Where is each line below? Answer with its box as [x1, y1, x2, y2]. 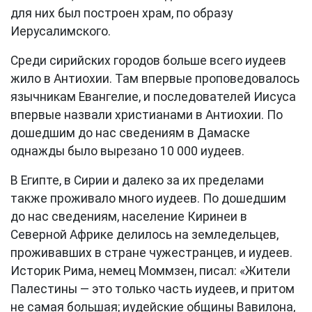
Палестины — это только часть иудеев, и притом [10, 282, 295, 296]
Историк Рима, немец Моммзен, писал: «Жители [10, 264, 290, 278]
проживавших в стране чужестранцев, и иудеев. [10, 246, 292, 260]
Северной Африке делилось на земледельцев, [10, 228, 279, 242]
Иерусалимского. [10, 24, 111, 38]
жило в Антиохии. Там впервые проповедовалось [10, 72, 299, 86]
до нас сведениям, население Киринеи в [10, 210, 247, 224]
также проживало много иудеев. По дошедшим [10, 192, 286, 205]
